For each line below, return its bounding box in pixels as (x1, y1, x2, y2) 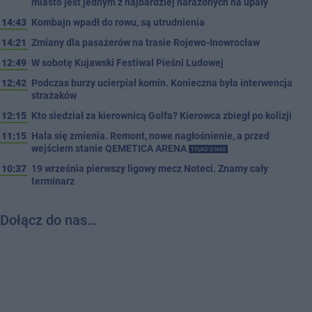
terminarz (31, 175, 75, 187)
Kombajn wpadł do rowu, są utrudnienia (31, 17, 205, 29)
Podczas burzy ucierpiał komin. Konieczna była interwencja (31, 77, 292, 89)
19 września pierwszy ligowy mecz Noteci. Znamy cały (31, 163, 268, 175)
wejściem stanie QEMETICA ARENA (31, 143, 189, 155)
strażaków (31, 90, 77, 102)
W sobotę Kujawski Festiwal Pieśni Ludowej (31, 57, 224, 69)
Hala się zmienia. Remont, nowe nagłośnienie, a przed (31, 130, 270, 142)
